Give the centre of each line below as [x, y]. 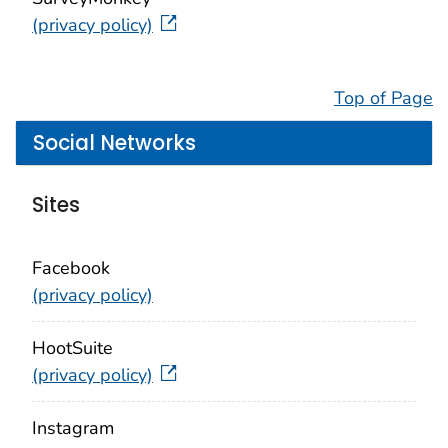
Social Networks [114, 142]
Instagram [73, 427]
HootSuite [72, 347]
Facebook [71, 267]
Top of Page [383, 97]
